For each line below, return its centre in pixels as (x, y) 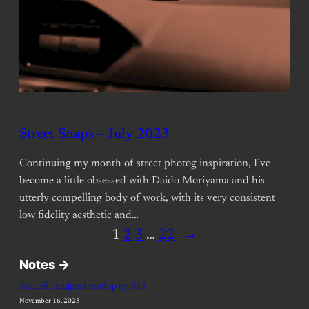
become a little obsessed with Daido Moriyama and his (142, 180)
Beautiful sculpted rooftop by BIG (82, 287)
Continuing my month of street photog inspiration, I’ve (145, 163)
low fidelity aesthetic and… (79, 215)
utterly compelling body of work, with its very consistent (147, 198)
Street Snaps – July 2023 (94, 134)
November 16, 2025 (50, 301)
